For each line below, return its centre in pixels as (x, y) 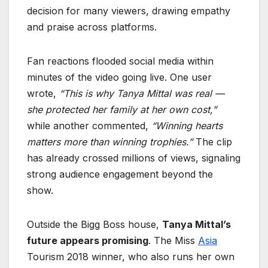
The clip (212, 142)
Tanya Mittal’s (197, 225)
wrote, (43, 94)
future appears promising (88, 241)
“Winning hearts (187, 126)
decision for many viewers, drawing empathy (129, 11)
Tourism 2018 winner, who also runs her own (131, 257)
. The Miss (173, 241)
